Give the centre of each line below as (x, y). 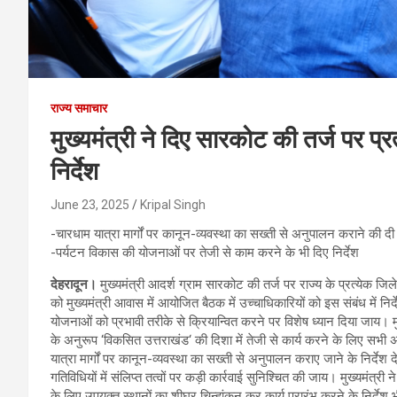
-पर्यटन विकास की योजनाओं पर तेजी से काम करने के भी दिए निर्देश (205, 252)
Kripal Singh (173, 204)
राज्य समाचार (79, 108)
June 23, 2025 (90, 204)
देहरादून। (74, 284)
